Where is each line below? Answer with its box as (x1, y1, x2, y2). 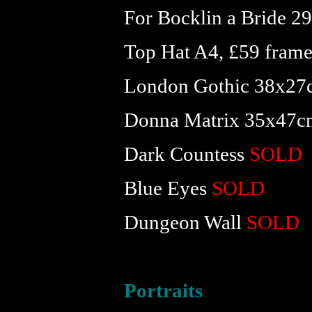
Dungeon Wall (124, 211, 247, 233)
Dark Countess (124, 143, 249, 165)
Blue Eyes (124, 177, 207, 199)
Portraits (124, 279, 203, 302)
